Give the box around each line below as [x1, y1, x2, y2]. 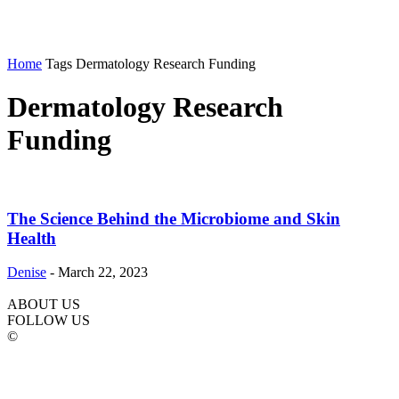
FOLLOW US [7, 313, 90, 329]
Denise [7, 265, 46, 281]
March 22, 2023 [58, 265, 148, 281]
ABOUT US [7, 297, 80, 313]
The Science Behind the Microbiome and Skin [7, 208, 340, 228]
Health [7, 228, 56, 248]
